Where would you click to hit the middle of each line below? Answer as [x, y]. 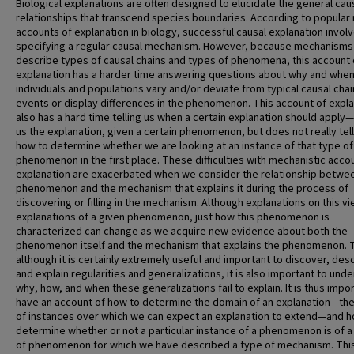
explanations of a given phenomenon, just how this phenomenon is [173, 217]
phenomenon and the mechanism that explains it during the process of [182, 189]
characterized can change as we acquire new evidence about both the [182, 232]
